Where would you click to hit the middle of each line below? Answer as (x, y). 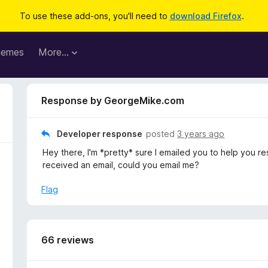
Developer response (100, 134)
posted (162, 134)
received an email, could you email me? (121, 165)
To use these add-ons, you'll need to (95, 16)
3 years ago (201, 134)
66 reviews (68, 240)
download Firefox (205, 16)
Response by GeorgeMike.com (113, 100)
